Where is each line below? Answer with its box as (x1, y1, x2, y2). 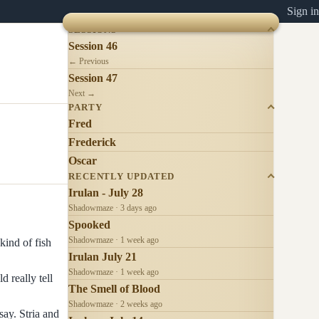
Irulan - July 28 (68, 186, 143, 199)
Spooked (68, 218, 110, 231)
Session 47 (68, 71, 117, 84)
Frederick (68, 135, 116, 148)
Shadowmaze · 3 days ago (68, 202, 157, 213)
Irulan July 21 (68, 250, 137, 263)
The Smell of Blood (68, 282, 160, 295)
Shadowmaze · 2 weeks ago (68, 298, 162, 309)
